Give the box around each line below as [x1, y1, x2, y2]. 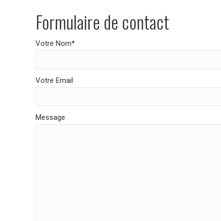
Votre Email [36, 76, 73, 85]
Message [36, 113, 65, 122]
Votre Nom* [36, 39, 75, 48]
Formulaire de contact [36, 8, 169, 35]
